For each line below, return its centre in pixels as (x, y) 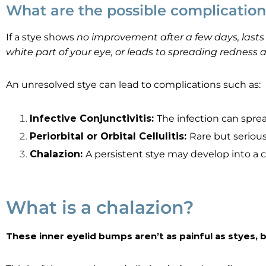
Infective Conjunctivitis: (93, 118)
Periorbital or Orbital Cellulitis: (110, 136)
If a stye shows (41, 37)
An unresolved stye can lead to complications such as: (133, 85)
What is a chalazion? (100, 208)
